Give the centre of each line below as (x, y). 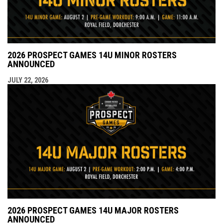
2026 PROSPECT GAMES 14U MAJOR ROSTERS (93, 210)
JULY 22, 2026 (28, 80)
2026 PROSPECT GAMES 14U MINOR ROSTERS (92, 55)
